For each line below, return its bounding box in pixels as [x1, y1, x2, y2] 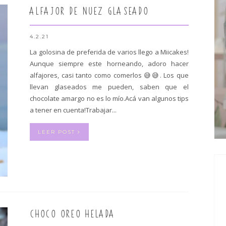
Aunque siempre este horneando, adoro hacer [30, 59, 189, 69]
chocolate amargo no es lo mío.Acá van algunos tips [30, 94, 189, 103]
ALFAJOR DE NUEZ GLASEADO [30, 5, 148, 18]
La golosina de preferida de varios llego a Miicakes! [30, 47, 189, 57]
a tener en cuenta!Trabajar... [30, 105, 117, 115]
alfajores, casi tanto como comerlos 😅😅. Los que [30, 71, 189, 80]
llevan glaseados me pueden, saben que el [30, 82, 189, 92]
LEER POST [38, 129, 78, 136]
